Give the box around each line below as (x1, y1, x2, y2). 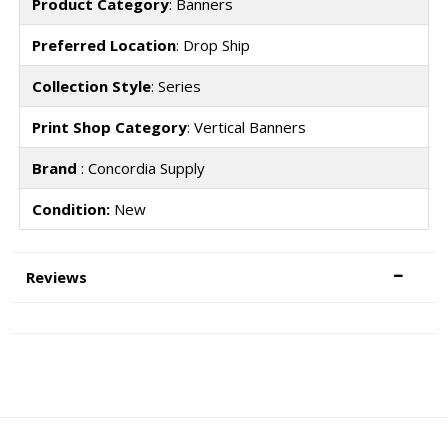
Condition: (31, 198, 110, 219)
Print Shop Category (31, 116, 187, 137)
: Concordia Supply (80, 157, 205, 178)
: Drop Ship (175, 34, 250, 55)
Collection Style (31, 75, 151, 96)
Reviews (26, 267, 88, 288)
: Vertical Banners (186, 116, 306, 137)
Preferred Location (31, 34, 176, 55)
